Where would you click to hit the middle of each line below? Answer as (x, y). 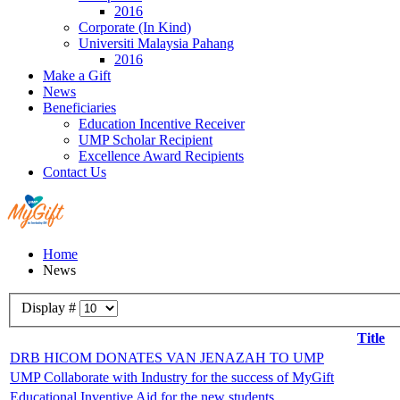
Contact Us (75, 172)
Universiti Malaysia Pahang (156, 43)
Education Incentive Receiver (162, 124)
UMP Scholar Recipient (146, 140)
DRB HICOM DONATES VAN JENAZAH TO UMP (167, 357)
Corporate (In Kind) (135, 27)
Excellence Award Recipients (161, 156)
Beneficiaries (79, 108)
